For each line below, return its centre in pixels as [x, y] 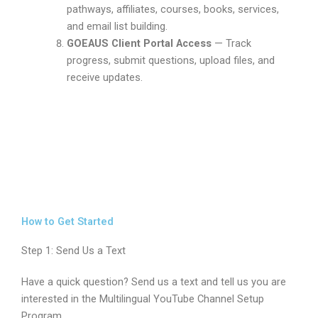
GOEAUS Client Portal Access [139, 43]
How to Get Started [67, 221]
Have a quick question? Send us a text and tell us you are [154, 281]
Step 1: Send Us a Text [73, 250]
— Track [231, 43]
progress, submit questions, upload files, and [170, 60]
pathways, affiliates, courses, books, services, [172, 9]
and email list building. [117, 26]
